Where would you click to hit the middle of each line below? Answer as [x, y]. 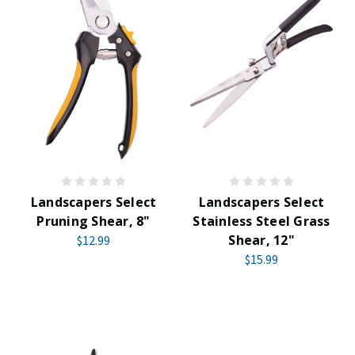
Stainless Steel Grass [261, 221]
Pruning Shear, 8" [94, 221]
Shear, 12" [261, 240]
